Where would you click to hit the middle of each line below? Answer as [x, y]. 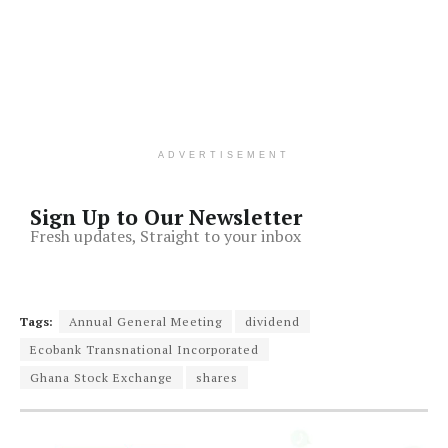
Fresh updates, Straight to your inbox [165, 236]
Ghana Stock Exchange [101, 378]
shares [217, 378]
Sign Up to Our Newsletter [166, 217]
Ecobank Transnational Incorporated [144, 350]
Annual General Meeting [145, 322]
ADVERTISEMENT [224, 155]
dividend [272, 322]
